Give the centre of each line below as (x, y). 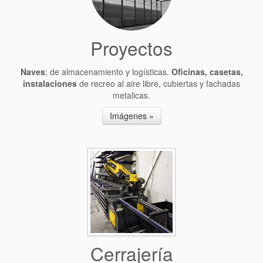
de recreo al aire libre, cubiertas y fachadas (159, 83)
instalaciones (50, 83)
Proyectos (131, 48)
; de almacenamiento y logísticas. (108, 72)
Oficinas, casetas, (207, 72)
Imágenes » (131, 116)
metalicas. (131, 95)
